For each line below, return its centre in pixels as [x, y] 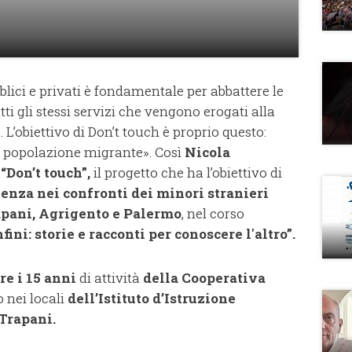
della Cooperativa [204, 277]
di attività [110, 277]
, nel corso [213, 213]
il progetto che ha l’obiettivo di [186, 172]
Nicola [207, 152]
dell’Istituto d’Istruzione [152, 298]
